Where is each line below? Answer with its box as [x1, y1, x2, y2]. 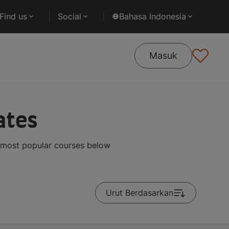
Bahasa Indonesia [119, 11, 186, 22]
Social [58, 11, 81, 22]
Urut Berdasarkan [106, 187, 173, 198]
